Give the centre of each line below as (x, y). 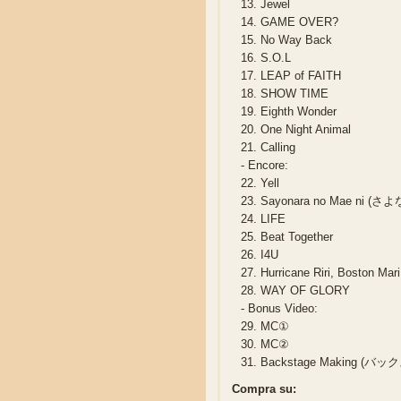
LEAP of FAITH (299, 76)
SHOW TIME (293, 94)
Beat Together (295, 237)
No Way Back (295, 40)
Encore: (267, 166)
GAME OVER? (298, 22)
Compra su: (264, 389)
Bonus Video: (282, 309)
